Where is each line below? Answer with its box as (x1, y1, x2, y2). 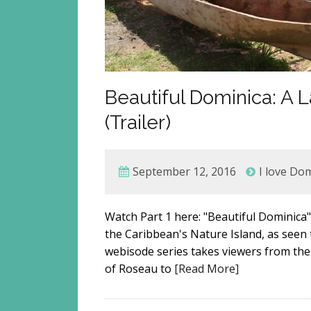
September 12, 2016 (133, 163, 237, 179)
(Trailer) (105, 110, 171, 134)
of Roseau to (105, 260, 175, 276)
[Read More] (174, 260, 239, 276)
